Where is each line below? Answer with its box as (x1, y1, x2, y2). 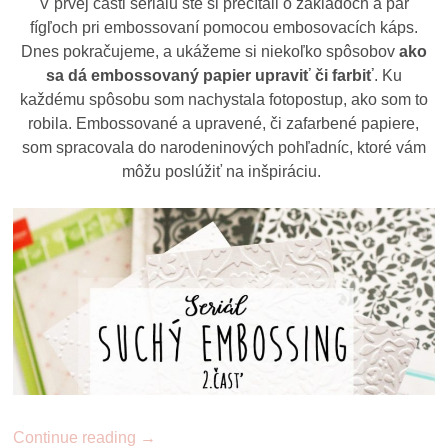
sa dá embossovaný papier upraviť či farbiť (45, 67, 374, 85)
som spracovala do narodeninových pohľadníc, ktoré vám (21, 139, 426, 157)
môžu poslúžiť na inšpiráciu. (122, 163, 322, 181)
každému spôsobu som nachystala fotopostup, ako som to (19, 91, 428, 109)
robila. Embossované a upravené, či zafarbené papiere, (28, 115, 420, 133)
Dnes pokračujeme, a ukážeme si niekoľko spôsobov (20, 43, 399, 61)
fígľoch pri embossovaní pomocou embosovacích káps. (29, 19, 418, 37)
